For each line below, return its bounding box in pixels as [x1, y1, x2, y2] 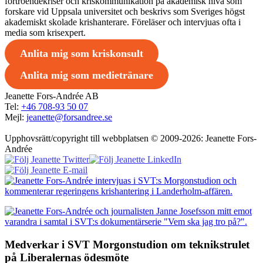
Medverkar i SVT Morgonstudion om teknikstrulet [5, 238, 249, 251]
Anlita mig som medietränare [19, 69, 153, 82]
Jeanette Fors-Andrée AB [5, 91, 99, 102]
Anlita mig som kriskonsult [19, 48, 143, 60]
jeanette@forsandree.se [26, 112, 112, 123]
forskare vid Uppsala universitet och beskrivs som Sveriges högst [5, 6, 245, 17]
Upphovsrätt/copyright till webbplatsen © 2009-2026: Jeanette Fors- [5, 133, 257, 144]
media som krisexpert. [5, 28, 86, 38]
